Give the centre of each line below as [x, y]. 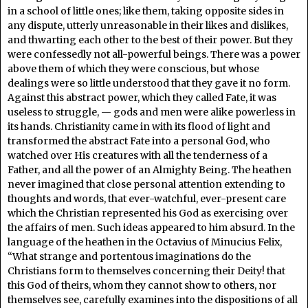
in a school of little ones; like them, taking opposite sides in [146, 11]
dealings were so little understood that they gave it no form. [149, 83]
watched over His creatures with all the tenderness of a [137, 155]
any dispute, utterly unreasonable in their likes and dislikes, [148, 25]
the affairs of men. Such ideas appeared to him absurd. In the [151, 227]
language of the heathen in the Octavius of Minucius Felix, [145, 242]
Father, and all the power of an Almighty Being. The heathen [150, 169]
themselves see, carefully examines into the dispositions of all [153, 299]
